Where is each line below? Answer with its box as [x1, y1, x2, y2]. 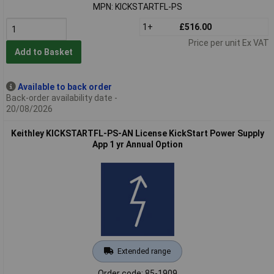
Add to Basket [14, 47, 73, 57]
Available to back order [17, 81, 112, 92]
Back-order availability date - [6, 92, 117, 103]
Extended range [117, 246, 171, 256]
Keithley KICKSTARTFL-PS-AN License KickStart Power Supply [10, 128, 264, 138]
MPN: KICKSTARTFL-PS [92, 1, 182, 12]
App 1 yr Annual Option [92, 139, 183, 149]
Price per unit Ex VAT [188, 37, 269, 48]
